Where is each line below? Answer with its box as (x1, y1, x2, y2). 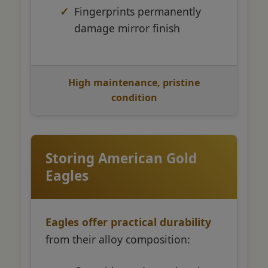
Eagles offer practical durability (45, 214, 211, 229)
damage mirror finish (74, 20, 180, 35)
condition (111, 90, 157, 104)
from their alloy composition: (45, 232, 190, 246)
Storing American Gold (45, 148, 197, 167)
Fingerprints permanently (74, 4, 201, 19)
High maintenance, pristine (68, 75, 200, 89)
